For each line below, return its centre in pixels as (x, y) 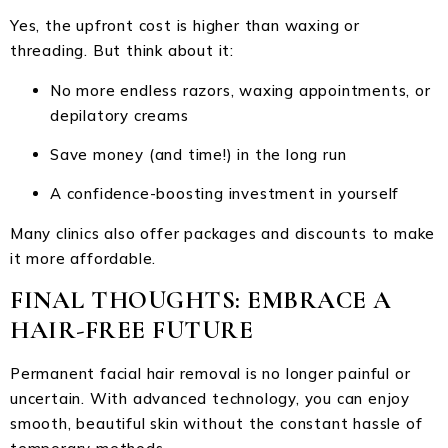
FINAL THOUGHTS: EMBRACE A (201, 300)
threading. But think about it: (122, 51)
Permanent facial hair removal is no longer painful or (210, 374)
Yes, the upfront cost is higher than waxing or (185, 26)
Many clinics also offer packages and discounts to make (223, 233)
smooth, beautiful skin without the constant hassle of (216, 424)
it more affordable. (83, 258)
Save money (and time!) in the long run (198, 154)
